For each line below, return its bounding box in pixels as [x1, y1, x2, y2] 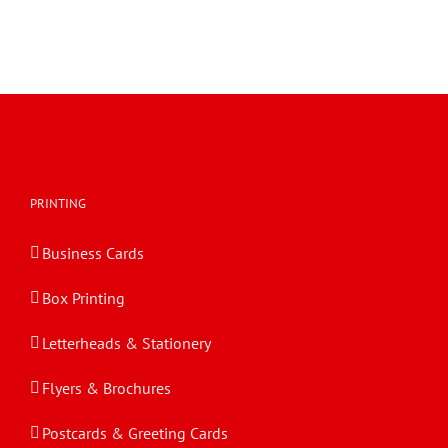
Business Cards [42, 243, 144, 264]
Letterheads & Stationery [42, 333, 211, 354]
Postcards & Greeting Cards [42, 423, 228, 444]
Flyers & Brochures [42, 378, 171, 399]
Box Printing [42, 288, 125, 309]
